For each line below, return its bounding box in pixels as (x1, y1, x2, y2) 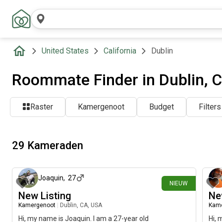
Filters (199, 102, 221, 111)
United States (42, 46, 89, 55)
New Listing (18, 190, 71, 202)
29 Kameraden (12, 139, 83, 152)
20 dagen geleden (142, 151, 192, 158)
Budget (149, 102, 174, 111)
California (104, 46, 136, 55)
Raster (30, 102, 53, 111)
